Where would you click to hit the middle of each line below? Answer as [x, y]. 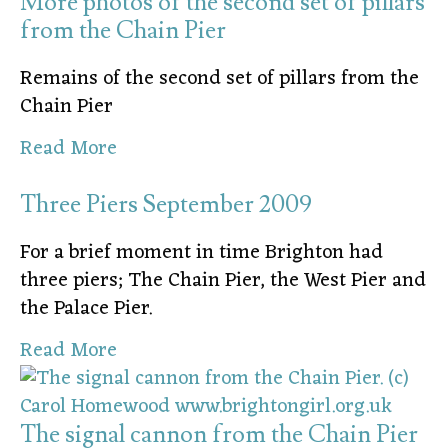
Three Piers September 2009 [166, 204]
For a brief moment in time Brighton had [201, 252]
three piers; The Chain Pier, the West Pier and [223, 280]
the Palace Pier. [88, 308]
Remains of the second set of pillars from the [219, 78]
